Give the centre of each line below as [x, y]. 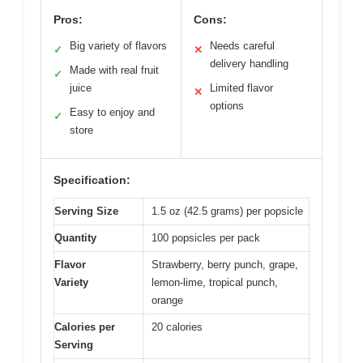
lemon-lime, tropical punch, [215, 283]
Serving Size [86, 211]
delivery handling [249, 64]
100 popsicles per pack [206, 238]
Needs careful [242, 46]
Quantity [75, 238]
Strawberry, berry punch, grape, [225, 265]
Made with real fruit [114, 70]
